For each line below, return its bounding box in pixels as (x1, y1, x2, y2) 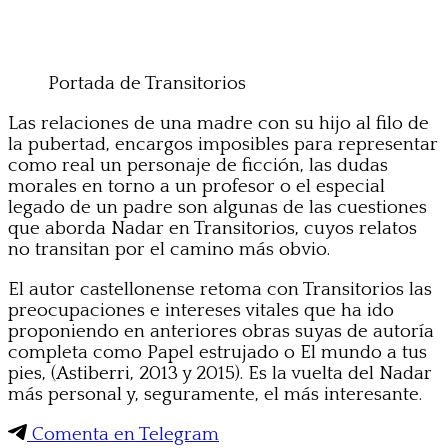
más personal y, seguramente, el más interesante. (8, 383, 422, 405)
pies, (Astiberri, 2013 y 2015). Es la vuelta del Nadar (8, 362, 432, 384)
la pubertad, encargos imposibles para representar (8, 133, 438, 155)
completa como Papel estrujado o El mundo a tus (8, 341, 427, 363)
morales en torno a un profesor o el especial (8, 175, 385, 197)
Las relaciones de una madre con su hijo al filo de (8, 112, 429, 134)
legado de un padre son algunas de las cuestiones (8, 196, 427, 218)
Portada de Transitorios (48, 72, 246, 94)
